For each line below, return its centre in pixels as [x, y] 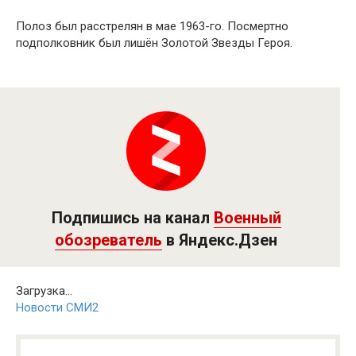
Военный [247, 217]
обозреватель [108, 240]
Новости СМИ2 [57, 307]
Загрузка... [44, 290]
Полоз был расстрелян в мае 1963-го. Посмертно [152, 26]
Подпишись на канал [132, 217]
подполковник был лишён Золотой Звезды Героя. [154, 43]
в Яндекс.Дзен [220, 240]
